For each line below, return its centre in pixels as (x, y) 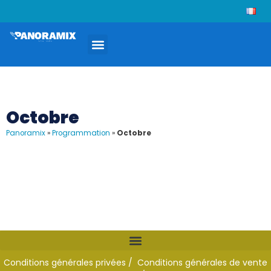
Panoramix (26, 133)
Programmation (81, 133)
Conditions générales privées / (70, 263)
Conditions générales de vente (202, 263)
